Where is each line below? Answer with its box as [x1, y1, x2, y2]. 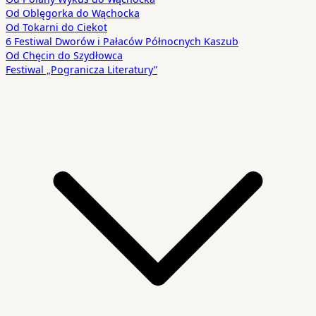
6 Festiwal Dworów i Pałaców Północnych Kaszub [6, 33, 238, 48]
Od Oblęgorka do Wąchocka [6, 5, 140, 20]
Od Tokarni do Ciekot [6, 19, 107, 34]
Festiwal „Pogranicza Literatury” [6, 61, 157, 76]
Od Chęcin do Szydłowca [6, 47, 123, 62]
